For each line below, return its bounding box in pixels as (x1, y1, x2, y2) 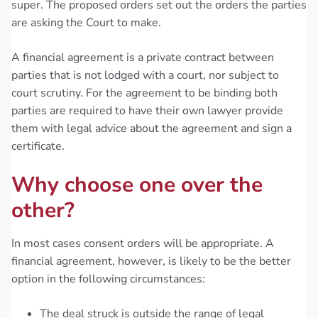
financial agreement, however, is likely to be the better (11, 253, 291, 269)
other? (11, 195, 75, 225)
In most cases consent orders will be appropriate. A (11, 235, 274, 251)
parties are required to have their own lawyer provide (11, 102, 283, 119)
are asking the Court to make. (11, 14, 161, 31)
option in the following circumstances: (11, 270, 205, 287)
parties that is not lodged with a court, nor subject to (11, 67, 279, 83)
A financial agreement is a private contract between (11, 49, 274, 65)
